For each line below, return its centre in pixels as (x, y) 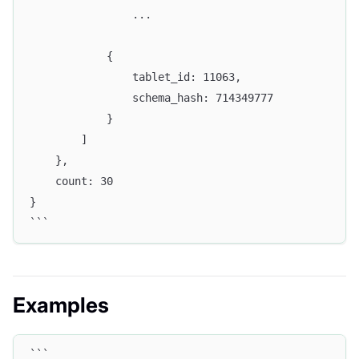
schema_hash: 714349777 (151, 98)
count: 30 (71, 182)
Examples (61, 305)
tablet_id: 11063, (135, 77)
